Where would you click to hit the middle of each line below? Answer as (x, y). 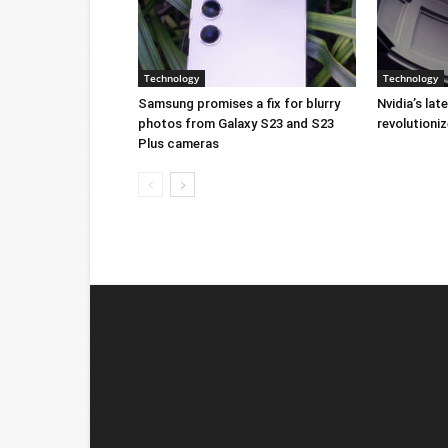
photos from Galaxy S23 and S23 (236, 124)
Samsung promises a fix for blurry (239, 104)
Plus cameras (178, 144)
